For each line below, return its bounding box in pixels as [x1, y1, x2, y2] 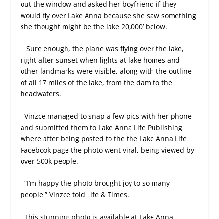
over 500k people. [21, 156, 79, 166]
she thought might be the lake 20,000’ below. [21, 22, 168, 32]
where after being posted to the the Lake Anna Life [21, 133, 187, 143]
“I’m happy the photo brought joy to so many [24, 178, 170, 188]
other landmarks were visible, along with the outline [21, 66, 192, 76]
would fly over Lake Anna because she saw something [21, 11, 197, 21]
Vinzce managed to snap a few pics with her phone [24, 111, 192, 121]
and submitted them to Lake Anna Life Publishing [21, 122, 183, 132]
